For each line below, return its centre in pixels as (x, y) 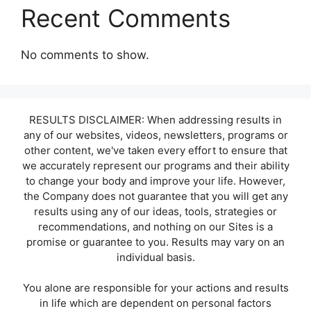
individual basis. (155, 257)
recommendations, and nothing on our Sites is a (155, 226)
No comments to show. (85, 54)
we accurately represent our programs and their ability (155, 165)
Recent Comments (126, 18)
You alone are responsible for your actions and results (155, 288)
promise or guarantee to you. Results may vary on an (155, 242)
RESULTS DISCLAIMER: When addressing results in (155, 119)
